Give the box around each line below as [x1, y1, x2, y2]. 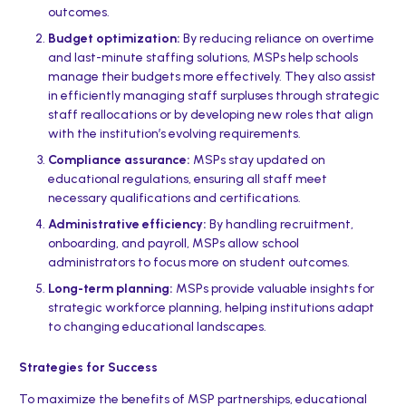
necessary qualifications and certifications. [47, 190, 301, 206]
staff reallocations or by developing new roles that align [47, 107, 373, 122]
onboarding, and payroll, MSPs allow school [47, 236, 299, 251]
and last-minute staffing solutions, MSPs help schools [47, 50, 358, 65]
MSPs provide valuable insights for [172, 281, 374, 296]
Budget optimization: [47, 31, 180, 46]
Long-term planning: [47, 281, 173, 296]
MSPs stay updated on [189, 152, 325, 168]
